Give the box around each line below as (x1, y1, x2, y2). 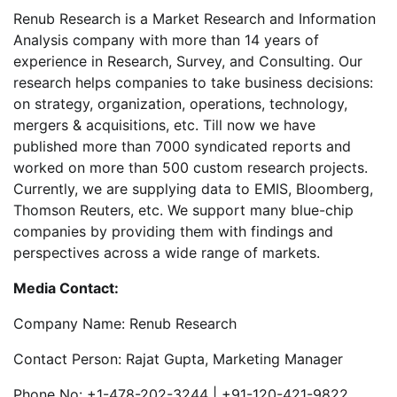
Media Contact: (13, 278, 119, 297)
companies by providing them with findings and (13, 222, 333, 240)
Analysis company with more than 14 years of (13, 30, 319, 49)
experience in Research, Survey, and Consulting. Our (13, 51, 362, 70)
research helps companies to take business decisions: (13, 73, 373, 91)
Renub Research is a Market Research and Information (13, 9, 376, 27)
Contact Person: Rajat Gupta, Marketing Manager (13, 349, 343, 368)
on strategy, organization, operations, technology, (13, 94, 347, 113)
